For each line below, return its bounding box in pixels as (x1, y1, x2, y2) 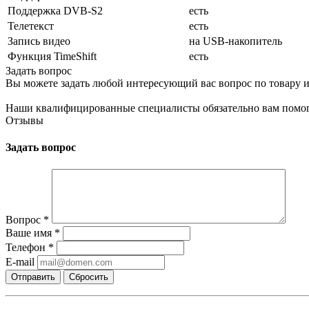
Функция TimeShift (8, 50, 97, 62)
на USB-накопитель (189, 34, 282, 47)
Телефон (6, 241, 48, 253)
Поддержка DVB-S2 (8, 4, 103, 17)
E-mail (6, 255, 34, 268)
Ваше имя (6, 226, 54, 239)
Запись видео (8, 34, 70, 47)
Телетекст (8, 19, 54, 32)
